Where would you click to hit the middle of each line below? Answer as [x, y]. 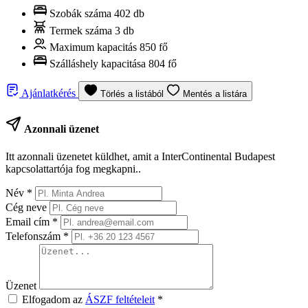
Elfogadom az [54, 299]
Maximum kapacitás [93, 47]
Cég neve [27, 207]
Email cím [29, 221]
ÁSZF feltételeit [120, 299]
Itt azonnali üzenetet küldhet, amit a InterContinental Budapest [140, 156]
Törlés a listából [133, 94]
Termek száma [81, 31]
